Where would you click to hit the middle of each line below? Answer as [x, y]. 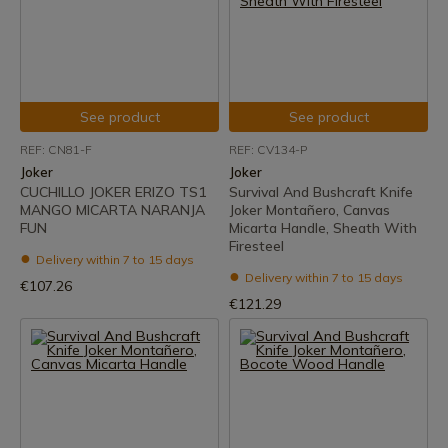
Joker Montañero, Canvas [309, 210]
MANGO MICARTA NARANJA [112, 210]
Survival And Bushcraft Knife [321, 192]
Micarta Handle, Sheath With [323, 228]
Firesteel [256, 246]
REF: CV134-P [268, 149]
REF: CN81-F [56, 149]
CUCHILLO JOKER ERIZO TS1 [113, 192]
